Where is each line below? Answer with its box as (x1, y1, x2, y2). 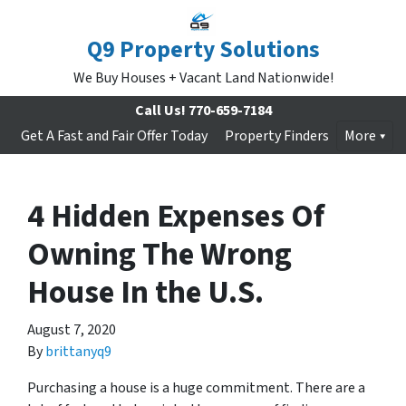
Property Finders (224, 126, 329, 146)
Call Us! (134, 101, 186, 121)
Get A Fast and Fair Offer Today (20, 126, 208, 146)
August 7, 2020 (27, 320, 116, 340)
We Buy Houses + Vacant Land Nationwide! (72, 68, 333, 88)
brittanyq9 (45, 342, 111, 362)
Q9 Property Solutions (86, 34, 320, 66)
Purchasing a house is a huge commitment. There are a (27, 378, 365, 398)
